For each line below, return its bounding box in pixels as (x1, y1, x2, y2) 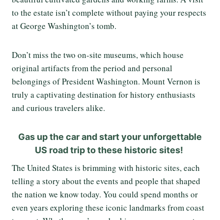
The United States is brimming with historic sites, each (12, 162, 200, 173)
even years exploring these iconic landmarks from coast (12, 201, 204, 213)
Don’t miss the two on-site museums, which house (12, 49, 184, 60)
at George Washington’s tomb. (12, 20, 119, 31)
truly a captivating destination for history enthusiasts (12, 88, 195, 100)
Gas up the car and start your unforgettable (18, 131, 202, 142)
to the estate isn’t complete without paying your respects (12, 6, 206, 18)
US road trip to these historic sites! (35, 144, 185, 155)
